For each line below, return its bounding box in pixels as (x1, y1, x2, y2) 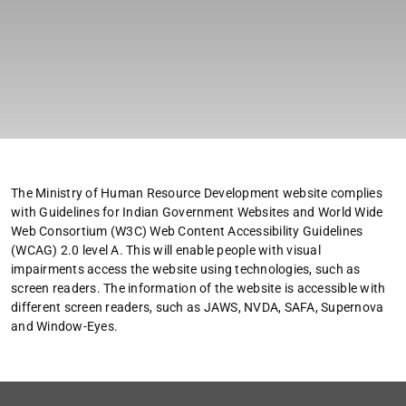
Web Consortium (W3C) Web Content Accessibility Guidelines (11, 224, 363, 240)
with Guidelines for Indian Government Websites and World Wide (11, 205, 383, 221)
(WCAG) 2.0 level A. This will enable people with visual (11, 243, 321, 259)
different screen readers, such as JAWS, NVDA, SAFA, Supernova (11, 300, 384, 316)
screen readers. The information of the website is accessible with (11, 281, 386, 297)
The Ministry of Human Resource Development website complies (11, 186, 382, 202)
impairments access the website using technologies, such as (11, 262, 361, 278)
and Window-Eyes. (11, 319, 118, 335)
